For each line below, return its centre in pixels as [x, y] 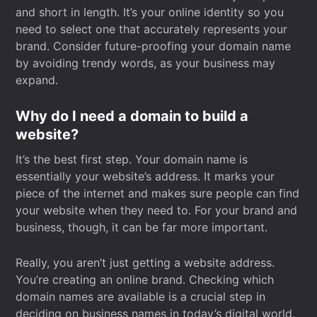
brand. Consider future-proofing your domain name [154, 46]
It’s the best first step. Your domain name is [132, 159]
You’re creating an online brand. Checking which [145, 279]
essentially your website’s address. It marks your [145, 176]
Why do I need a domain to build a [132, 116]
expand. [37, 80]
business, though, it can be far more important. [142, 227]
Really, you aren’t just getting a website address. [145, 263]
